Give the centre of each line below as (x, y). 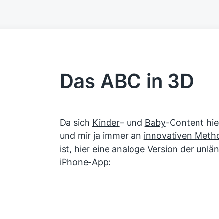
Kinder (106, 122)
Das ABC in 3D (127, 81)
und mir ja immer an (101, 136)
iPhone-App (84, 162)
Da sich (76, 122)
